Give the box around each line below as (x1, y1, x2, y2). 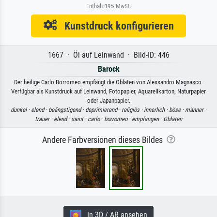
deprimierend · (85, 106, 122, 113)
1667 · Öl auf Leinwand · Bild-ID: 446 (47, 50, 170, 60)
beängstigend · (48, 106, 85, 113)
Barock (97, 64, 120, 74)
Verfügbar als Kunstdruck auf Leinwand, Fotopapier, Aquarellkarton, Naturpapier (11, 87, 206, 95)
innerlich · (144, 106, 169, 113)
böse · (169, 106, 185, 113)
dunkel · (11, 106, 31, 113)
